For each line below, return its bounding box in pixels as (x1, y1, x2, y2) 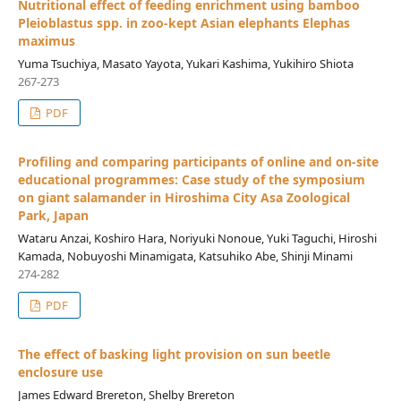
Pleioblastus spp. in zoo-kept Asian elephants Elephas (17, 13, 350, 31)
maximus (17, 31, 75, 49)
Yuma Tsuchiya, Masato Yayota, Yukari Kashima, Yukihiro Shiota (17, 55, 354, 72)
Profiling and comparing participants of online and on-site (17, 152, 379, 170)
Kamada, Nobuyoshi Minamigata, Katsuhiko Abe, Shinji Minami (17, 247, 353, 264)
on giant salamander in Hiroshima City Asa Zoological (17, 188, 350, 206)
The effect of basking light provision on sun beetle (17, 345, 330, 363)
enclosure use (17, 363, 103, 380)
